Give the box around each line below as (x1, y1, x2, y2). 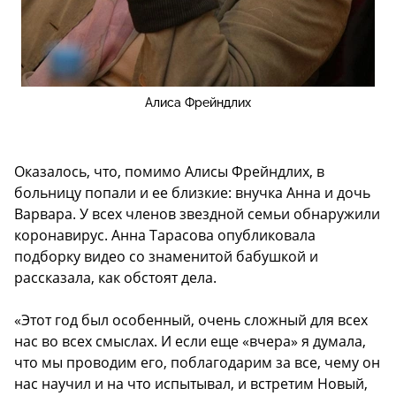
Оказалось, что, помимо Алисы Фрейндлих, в (14, 162, 324, 182)
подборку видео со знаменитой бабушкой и (14, 247, 318, 267)
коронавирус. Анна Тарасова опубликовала (14, 225, 316, 246)
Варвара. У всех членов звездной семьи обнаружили (14, 204, 380, 225)
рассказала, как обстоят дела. (14, 268, 217, 288)
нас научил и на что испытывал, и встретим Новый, (14, 374, 368, 394)
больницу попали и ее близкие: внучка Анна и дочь (14, 183, 370, 203)
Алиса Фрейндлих (145, 95, 251, 110)
